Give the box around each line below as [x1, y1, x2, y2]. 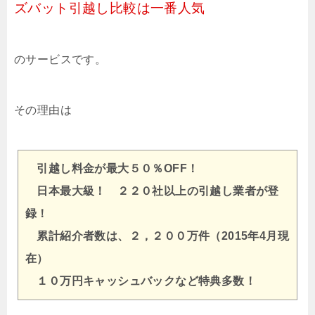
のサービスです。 [14, 53, 107, 65]
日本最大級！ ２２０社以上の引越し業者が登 [25, 185, 279, 197]
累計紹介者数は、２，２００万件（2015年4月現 [25, 230, 289, 242]
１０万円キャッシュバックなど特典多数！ [25, 275, 256, 287]
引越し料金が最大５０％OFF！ [25, 162, 199, 174]
